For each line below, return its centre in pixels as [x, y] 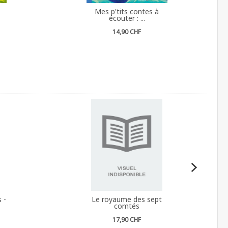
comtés [127, 206]
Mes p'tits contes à [127, 11]
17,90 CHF [127, 219]
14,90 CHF [127, 32]
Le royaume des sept [127, 199]
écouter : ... [127, 18]
